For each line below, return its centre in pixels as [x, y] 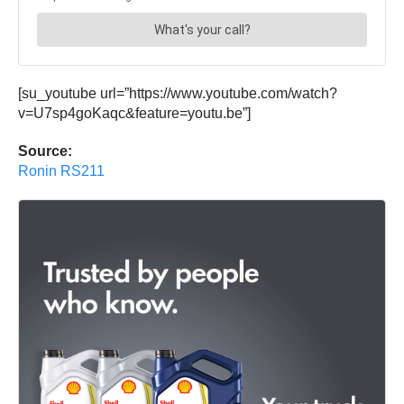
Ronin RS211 [61, 171]
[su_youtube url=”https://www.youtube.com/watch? [178, 94]
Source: [45, 151]
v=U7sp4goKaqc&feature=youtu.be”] [134, 114]
